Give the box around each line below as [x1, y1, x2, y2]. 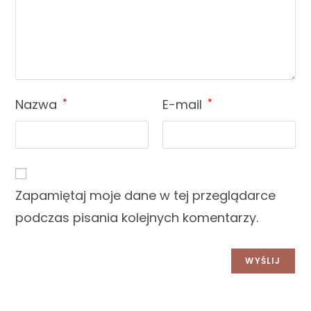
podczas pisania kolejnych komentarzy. [15, 209, 259, 227]
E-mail [162, 96, 205, 114]
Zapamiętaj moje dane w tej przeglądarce [15, 187, 276, 205]
